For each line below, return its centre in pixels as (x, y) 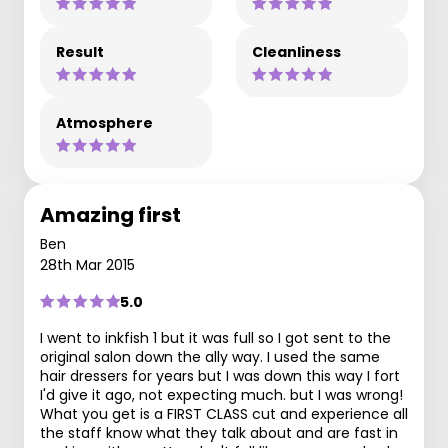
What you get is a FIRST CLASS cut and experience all (224, 413)
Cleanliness (296, 51)
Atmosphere (104, 122)
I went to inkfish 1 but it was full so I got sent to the (215, 337)
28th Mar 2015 (87, 264)
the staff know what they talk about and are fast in (219, 432)
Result (80, 51)
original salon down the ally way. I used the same (210, 356)
